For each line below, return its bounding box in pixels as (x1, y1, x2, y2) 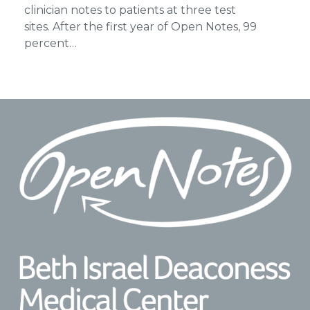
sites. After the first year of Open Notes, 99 (24, 20, 257, 33)
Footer (16, 113, 64, 130)
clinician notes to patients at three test (24, 3, 236, 17)
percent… (24, 37, 77, 50)
